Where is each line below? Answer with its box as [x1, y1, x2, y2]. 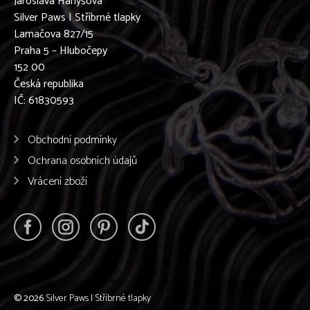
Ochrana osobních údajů [28, 152, 137, 170]
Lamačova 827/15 [14, 25, 93, 44]
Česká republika [14, 75, 84, 93]
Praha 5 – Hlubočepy [14, 42, 107, 60]
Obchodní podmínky [28, 131, 117, 149]
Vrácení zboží [28, 172, 87, 191]
